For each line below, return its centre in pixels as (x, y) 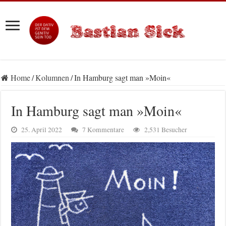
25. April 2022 (42, 130)
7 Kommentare (103, 130)
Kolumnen (52, 78)
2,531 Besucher (166, 130)
